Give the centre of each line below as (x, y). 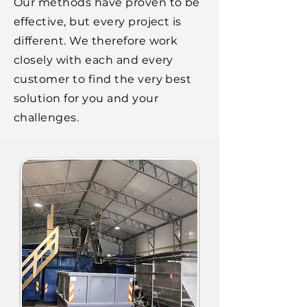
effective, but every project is (98, 22)
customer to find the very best (103, 79)
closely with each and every (94, 60)
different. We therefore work (96, 41)
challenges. (47, 118)
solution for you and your (86, 98)
